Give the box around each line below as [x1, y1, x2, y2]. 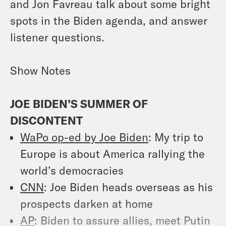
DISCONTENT [10, 113, 83, 127]
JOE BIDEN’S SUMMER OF [10, 96, 148, 110]
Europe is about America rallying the [20, 146, 205, 160]
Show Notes [10, 63, 71, 77]
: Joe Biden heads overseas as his [44, 180, 213, 193]
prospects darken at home [20, 196, 153, 210]
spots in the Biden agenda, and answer [10, 13, 207, 27]
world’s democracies [20, 163, 127, 177]
